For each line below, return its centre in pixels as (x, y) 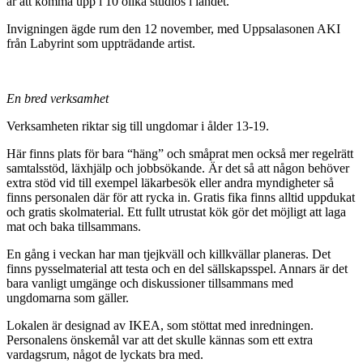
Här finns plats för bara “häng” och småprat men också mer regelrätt (180, 154)
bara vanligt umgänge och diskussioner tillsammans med (150, 284)
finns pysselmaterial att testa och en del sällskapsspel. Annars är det (177, 269)
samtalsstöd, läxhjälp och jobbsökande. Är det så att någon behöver (178, 169)
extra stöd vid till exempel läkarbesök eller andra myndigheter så (170, 183)
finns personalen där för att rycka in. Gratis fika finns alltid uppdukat (181, 198)
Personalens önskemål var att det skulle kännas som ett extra (160, 340)
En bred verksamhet (58, 99)
